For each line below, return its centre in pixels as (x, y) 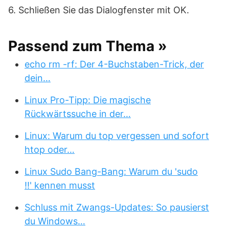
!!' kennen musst (60, 185)
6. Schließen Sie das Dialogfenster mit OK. (99, 10)
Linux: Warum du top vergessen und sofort (117, 136)
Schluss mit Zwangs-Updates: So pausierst (117, 207)
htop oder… (50, 150)
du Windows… (55, 221)
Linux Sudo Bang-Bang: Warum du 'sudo (111, 171)
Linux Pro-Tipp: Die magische (88, 100)
